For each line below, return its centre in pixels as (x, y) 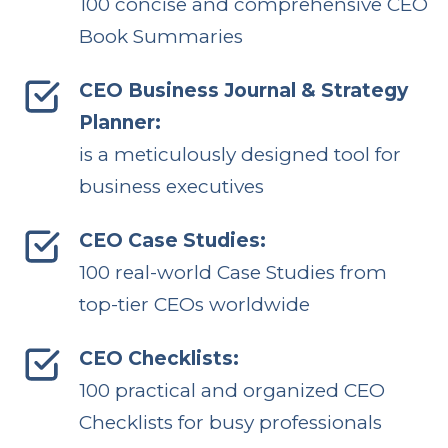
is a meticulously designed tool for (239, 154)
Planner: (119, 122)
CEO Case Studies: (172, 240)
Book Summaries (160, 36)
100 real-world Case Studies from (232, 272)
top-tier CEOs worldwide (194, 304)
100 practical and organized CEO (231, 390)
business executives (171, 186)
